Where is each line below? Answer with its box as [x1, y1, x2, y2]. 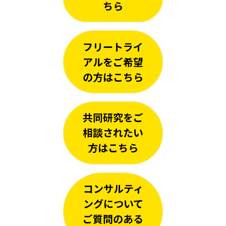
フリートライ [83, 39, 143, 54]
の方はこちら [83, 69, 143, 84]
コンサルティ [83, 181, 143, 196]
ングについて [83, 196, 143, 211]
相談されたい [83, 125, 143, 140]
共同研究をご [83, 110, 143, 125]
